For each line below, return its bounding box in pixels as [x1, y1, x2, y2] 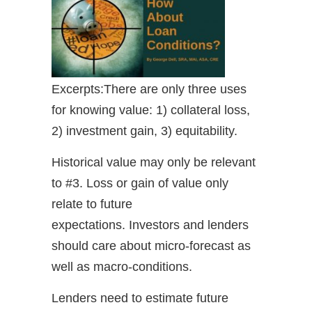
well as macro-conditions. [52, 259, 192, 274]
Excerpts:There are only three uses [52, 81, 247, 96]
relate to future [52, 196, 132, 211]
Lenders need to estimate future [52, 290, 228, 305]
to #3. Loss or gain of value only [52, 175, 228, 190]
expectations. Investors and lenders [52, 217, 249, 232]
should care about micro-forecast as [52, 238, 251, 253]
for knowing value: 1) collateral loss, [52, 102, 250, 117]
